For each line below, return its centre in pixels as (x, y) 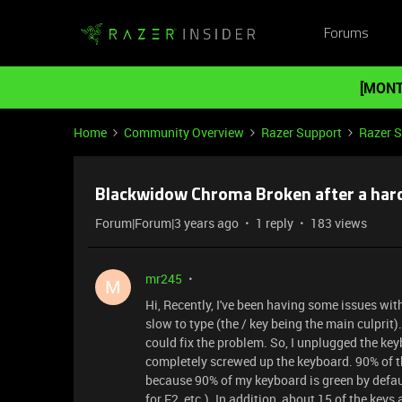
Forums (346, 34)
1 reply (275, 223)
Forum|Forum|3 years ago (167, 223)
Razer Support (301, 132)
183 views (339, 223)
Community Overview (184, 132)
